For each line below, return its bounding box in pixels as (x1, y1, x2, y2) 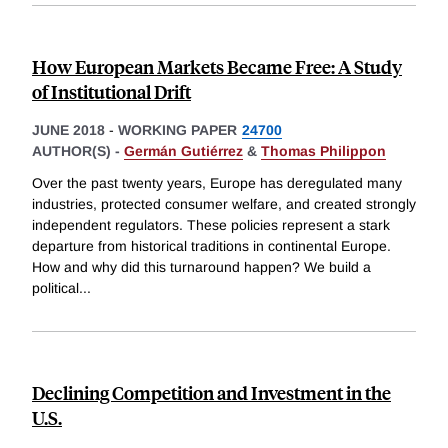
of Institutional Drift (32, 79, 191, 105)
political (32, 279, 79, 296)
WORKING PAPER (118, 122, 237, 139)
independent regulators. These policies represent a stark (32, 216, 390, 233)
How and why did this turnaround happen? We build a (32, 258, 371, 275)
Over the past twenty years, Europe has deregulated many (32, 174, 402, 191)
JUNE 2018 (32, 122, 105, 139)
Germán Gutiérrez (124, 143, 243, 160)
